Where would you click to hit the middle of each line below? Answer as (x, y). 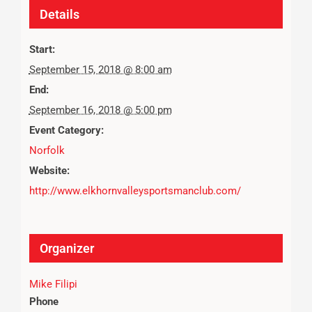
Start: (42, 49)
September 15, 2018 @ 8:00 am (100, 69)
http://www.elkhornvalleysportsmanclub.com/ (135, 190)
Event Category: (66, 130)
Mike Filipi (53, 284)
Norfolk (47, 150)
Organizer (67, 248)
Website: (49, 170)
